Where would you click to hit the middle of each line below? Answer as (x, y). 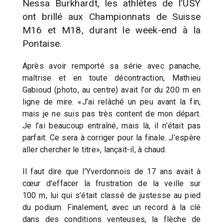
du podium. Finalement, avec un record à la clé (111, 207)
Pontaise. (42, 43)
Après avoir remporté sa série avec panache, (111, 66)
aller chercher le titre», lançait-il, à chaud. (94, 149)
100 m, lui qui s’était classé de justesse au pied (111, 195)
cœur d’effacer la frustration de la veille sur (111, 183)
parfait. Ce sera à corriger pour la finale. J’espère (111, 137)
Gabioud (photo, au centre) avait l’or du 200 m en (111, 90)
